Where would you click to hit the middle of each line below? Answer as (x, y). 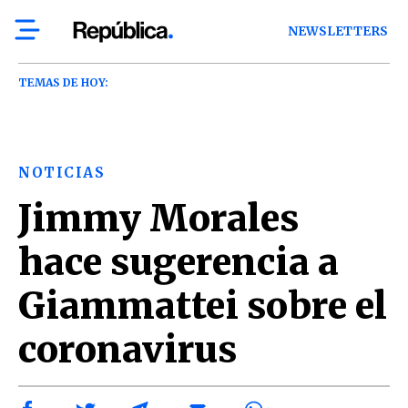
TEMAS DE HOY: (63, 82)
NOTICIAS (61, 173)
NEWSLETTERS (338, 31)
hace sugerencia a (178, 262)
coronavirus (127, 350)
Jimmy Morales (158, 219)
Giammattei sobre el (203, 306)
